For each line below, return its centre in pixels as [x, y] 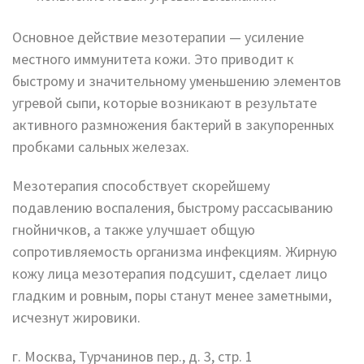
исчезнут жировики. [76, 317]
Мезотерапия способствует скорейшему [141, 185]
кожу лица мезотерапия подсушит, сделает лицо [170, 273]
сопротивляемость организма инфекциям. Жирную [175, 251]
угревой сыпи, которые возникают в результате [165, 103]
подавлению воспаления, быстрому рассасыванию [173, 207]
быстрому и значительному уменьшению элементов [177, 81]
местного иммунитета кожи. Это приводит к [153, 59]
